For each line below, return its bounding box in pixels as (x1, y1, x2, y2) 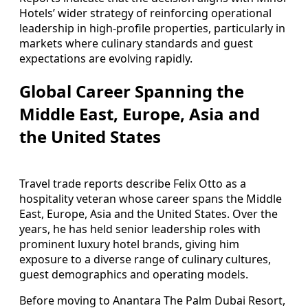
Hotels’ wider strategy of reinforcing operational (19, 5, 272, 21)
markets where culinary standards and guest (19, 35, 253, 51)
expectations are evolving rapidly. (19, 50, 192, 66)
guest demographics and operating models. (19, 266, 248, 282)
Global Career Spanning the (19, 79, 244, 102)
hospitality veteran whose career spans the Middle (19, 190, 282, 206)
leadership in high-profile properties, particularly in (19, 20, 285, 36)
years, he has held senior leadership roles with (19, 221, 261, 236)
